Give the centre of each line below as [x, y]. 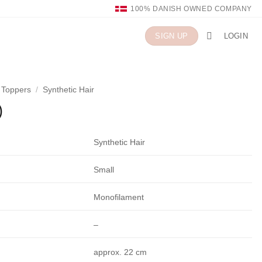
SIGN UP [172, 36]
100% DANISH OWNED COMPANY [192, 8]
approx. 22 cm [120, 252]
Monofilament [119, 197]
